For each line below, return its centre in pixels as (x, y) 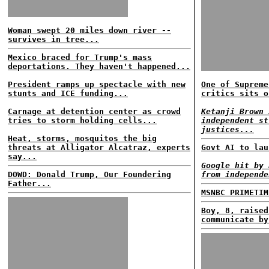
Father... (29, 183)
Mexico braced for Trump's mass (80, 57)
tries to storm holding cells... (82, 120)
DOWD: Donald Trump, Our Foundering (89, 174)
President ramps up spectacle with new (97, 84)
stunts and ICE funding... (68, 93)
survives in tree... (53, 39)
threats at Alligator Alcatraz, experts (99, 147)
